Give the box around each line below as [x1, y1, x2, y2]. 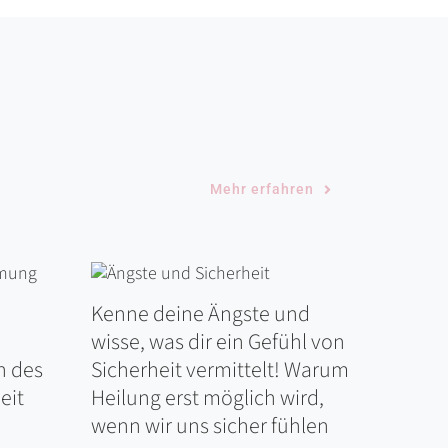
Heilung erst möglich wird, [91, 382, 324, 415]
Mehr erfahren [210, 181, 315, 198]
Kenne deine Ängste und [91, 298, 310, 331]
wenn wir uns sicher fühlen [91, 410, 329, 443]
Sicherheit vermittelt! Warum [91, 354, 349, 387]
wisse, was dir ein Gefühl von [91, 326, 345, 359]
